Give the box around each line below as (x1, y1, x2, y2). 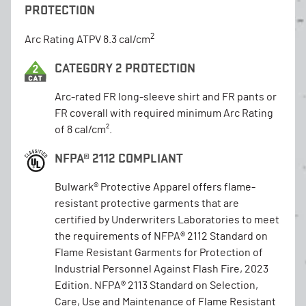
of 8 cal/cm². (55, 124, 112, 135)
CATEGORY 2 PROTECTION (55, 60, 195, 75)
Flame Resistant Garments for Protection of (55, 247, 263, 258)
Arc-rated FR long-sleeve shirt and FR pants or (55, 91, 277, 102)
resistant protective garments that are (55, 197, 239, 209)
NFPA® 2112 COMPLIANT (55, 150, 183, 165)
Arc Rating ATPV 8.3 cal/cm (25, 33, 150, 45)
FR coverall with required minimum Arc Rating (55, 107, 273, 119)
